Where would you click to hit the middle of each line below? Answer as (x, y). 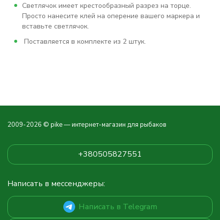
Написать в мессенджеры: (56, 184)
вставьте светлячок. (55, 26)
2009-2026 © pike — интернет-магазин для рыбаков (87, 125)
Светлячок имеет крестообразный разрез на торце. (107, 6)
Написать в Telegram (118, 206)
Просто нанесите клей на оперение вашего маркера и (111, 16)
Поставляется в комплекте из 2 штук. (84, 41)
